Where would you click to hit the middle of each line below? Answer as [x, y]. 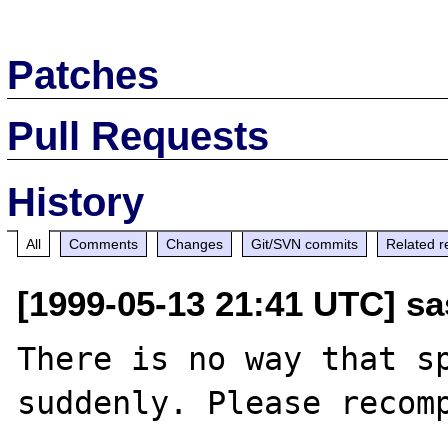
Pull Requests [138, 135]
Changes [195, 243]
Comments [104, 243]
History [76, 201]
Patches [83, 74]
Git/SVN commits [305, 243]
